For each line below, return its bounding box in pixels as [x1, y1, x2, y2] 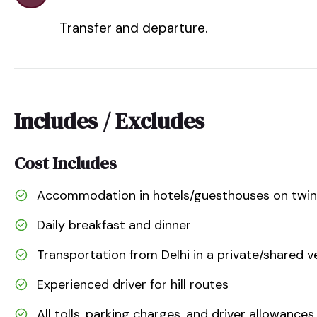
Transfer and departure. [59, 18, 207, 37]
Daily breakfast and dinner [37, 216, 191, 234]
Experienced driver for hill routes [37, 275, 229, 293]
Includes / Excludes [14, 105, 204, 137]
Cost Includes [14, 151, 117, 175]
